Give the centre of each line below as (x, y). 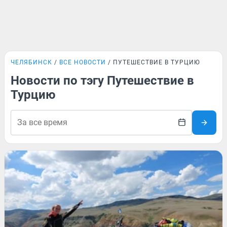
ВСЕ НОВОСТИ (83, 62)
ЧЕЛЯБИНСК (31, 62)
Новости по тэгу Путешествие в (102, 81)
